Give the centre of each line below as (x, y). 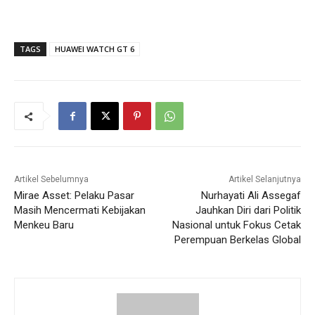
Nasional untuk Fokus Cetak (236, 225)
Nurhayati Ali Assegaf (251, 196)
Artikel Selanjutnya (264, 180)
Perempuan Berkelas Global (237, 240)
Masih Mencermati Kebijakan (80, 211)
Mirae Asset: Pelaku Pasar (74, 196)
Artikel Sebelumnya (51, 180)
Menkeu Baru (44, 225)
